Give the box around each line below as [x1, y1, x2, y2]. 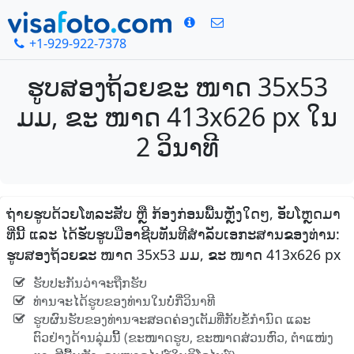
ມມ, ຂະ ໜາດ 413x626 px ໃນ [17, 100, 337, 134]
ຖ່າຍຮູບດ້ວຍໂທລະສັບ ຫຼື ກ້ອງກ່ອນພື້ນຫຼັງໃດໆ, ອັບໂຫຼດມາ [6, 204, 341, 224]
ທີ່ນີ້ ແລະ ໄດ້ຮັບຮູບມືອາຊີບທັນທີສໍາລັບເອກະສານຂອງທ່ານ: [6, 224, 340, 244]
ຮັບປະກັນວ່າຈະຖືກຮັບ [32, 274, 147, 292]
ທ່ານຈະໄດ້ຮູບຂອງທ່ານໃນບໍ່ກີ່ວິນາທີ [32, 292, 215, 311]
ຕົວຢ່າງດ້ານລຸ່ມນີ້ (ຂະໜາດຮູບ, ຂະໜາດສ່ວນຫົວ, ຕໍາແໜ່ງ [32, 329, 333, 347]
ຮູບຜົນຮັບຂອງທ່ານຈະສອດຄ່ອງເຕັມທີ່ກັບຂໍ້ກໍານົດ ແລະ [32, 311, 311, 329]
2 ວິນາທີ [135, 130, 219, 164]
